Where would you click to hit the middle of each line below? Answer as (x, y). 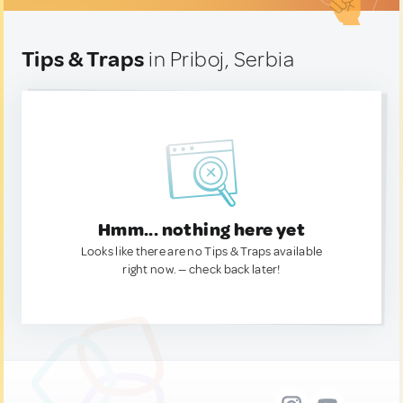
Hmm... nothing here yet (201, 230)
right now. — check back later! (201, 269)
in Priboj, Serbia (219, 59)
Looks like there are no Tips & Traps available (201, 251)
